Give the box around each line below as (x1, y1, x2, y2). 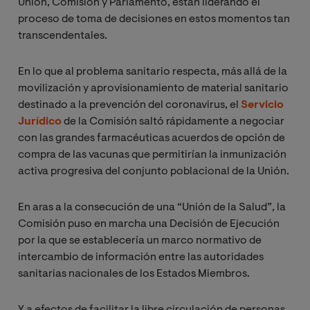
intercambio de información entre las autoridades (18, 252, 264, 264)
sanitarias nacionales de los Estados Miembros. (18, 268, 250, 280)
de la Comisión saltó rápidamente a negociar (62, 116, 284, 128)
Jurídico (18, 116, 62, 128)
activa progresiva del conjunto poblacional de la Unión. (18, 166, 289, 178)
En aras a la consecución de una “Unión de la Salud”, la (18, 202, 286, 214)
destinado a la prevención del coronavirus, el (18, 100, 241, 111)
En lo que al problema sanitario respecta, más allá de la (18, 66, 287, 78)
